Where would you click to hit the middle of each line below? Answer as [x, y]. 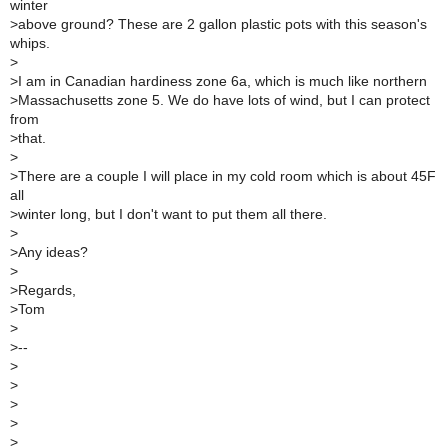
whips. [30, 43]
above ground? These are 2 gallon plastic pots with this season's [222, 24]
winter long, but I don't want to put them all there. [172, 214]
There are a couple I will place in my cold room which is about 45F [227, 176]
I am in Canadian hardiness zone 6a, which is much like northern [222, 81]
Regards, [47, 290]
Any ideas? [53, 252]
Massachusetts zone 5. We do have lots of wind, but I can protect [224, 100]
